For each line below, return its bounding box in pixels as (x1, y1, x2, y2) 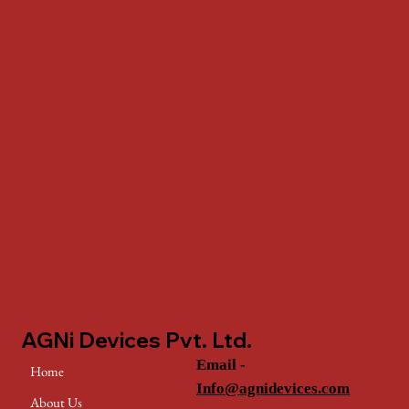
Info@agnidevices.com (196, 379, 351, 397)
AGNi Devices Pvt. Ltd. (20, 327, 257, 354)
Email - (196, 355, 246, 373)
